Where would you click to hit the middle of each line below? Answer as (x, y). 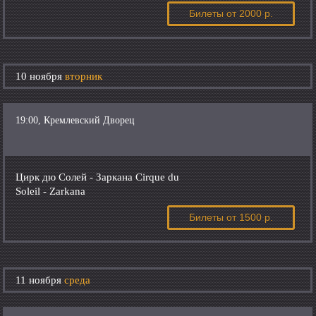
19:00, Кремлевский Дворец (75, 120)
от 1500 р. (250, 218)
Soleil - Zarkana (51, 191)
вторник (84, 76)
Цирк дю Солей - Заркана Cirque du (98, 177)
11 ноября (40, 280)
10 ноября (41, 76)
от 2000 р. (250, 14)
